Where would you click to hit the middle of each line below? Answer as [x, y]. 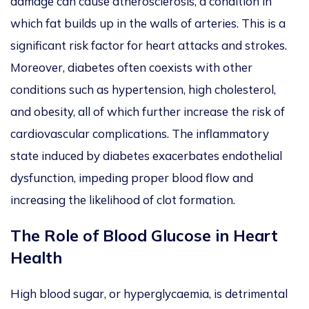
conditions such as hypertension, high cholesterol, [143, 90]
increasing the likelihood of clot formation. [123, 200]
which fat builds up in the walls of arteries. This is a [148, 23]
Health [36, 258]
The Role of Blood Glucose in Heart [144, 236]
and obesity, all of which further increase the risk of [148, 112]
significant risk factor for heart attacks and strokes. [149, 46]
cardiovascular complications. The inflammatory [140, 134]
